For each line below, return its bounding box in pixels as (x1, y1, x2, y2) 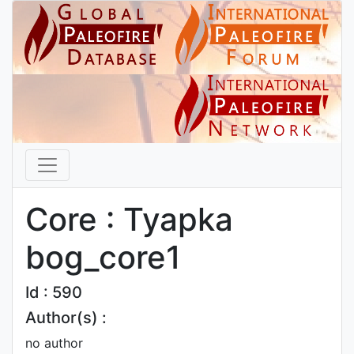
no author (25, 335, 83, 351)
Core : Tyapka (25, 200, 233, 239)
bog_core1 (25, 238, 181, 277)
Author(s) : (25, 308, 107, 327)
